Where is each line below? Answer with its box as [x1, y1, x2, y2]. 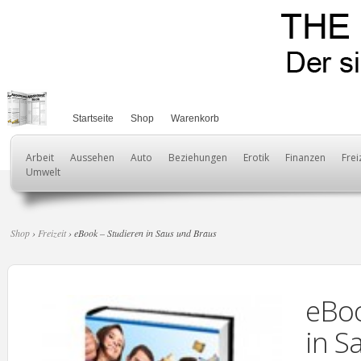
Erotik [243, 151, 269, 164]
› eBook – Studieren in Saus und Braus [66, 226, 217, 239]
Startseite [73, 113, 114, 124]
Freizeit [38, 226, 66, 239]
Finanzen [285, 151, 326, 164]
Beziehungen [168, 151, 227, 164]
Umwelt [26, 165, 60, 179]
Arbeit [26, 151, 54, 164]
